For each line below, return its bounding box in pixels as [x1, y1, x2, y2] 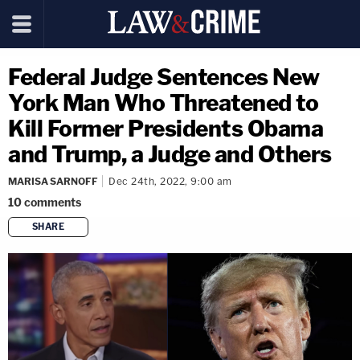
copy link [188, 246, 228, 260]
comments [24, 195, 81, 209]
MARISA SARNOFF [8, 175, 98, 187]
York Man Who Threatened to [8, 89, 318, 117]
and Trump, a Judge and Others [8, 141, 332, 168]
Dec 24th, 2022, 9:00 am [108, 175, 232, 187]
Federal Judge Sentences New [8, 63, 320, 91]
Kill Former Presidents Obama [8, 115, 323, 142]
